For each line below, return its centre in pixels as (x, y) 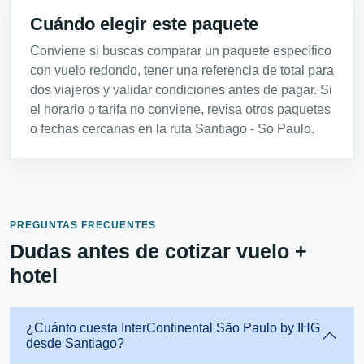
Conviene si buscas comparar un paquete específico (181, 50)
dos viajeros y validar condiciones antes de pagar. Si (181, 89)
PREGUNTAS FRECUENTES (83, 225)
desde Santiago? (75, 343)
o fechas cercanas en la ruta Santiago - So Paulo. (172, 128)
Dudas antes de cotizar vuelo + (158, 251)
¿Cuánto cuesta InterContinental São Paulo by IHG (173, 327)
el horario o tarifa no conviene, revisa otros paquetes (180, 109)
